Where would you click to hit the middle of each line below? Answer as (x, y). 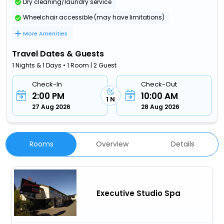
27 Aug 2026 (51, 106)
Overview (112, 144)
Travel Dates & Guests (58, 53)
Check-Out (159, 84)
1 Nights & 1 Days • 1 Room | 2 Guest (64, 65)
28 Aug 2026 (160, 106)
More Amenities (45, 33)
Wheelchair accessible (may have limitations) (94, 17)
